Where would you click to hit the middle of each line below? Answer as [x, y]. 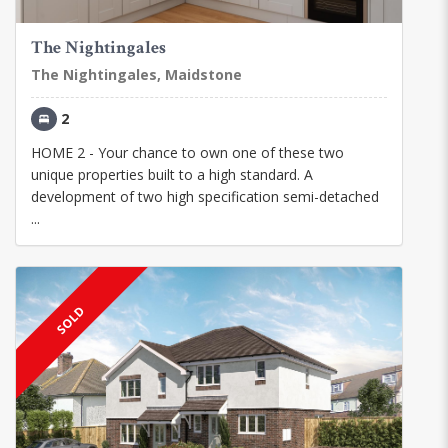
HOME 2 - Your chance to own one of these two [187, 152]
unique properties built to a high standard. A [172, 174]
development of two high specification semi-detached [205, 196]
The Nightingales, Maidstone [136, 74]
